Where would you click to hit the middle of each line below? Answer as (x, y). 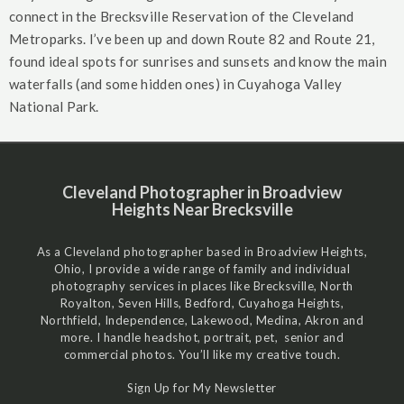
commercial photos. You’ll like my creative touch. (202, 354)
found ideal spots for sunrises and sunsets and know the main (198, 61)
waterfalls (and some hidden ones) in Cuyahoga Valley (176, 83)
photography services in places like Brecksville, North (202, 285)
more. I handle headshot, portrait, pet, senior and (202, 337)
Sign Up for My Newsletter (202, 387)
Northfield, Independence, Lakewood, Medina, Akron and (202, 320)
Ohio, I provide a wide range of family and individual (202, 268)
